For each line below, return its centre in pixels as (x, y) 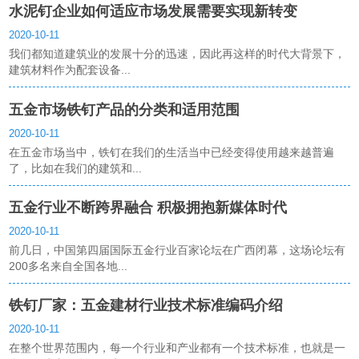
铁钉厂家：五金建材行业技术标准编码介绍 (146, 306)
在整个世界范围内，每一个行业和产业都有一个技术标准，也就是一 (177, 348)
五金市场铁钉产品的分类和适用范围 (125, 109)
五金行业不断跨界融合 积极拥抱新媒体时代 (148, 207)
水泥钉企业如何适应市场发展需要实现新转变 (153, 12)
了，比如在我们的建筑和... (76, 168)
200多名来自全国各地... (69, 266)
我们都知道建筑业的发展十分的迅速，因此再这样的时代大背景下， (177, 54)
